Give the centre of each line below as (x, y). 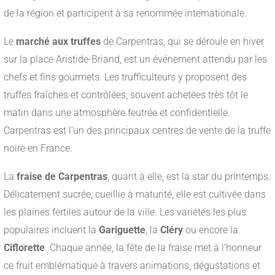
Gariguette (122, 230)
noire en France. (38, 149)
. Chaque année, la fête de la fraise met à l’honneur (153, 248)
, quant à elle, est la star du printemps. (189, 177)
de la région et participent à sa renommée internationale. (125, 14)
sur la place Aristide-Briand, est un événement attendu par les (135, 60)
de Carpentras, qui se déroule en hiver (182, 42)
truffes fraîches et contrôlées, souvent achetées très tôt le (126, 95)
